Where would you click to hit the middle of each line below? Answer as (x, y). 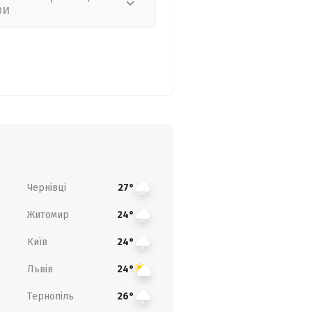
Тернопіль (50, 296)
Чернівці (46, 187)
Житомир (48, 214)
